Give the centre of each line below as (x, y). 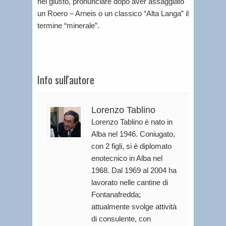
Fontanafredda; (116, 195)
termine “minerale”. (68, 26)
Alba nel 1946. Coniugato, (133, 134)
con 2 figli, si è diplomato (131, 146)
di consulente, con (121, 219)
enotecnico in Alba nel (127, 158)
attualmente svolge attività (134, 207)
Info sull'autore (66, 80)
